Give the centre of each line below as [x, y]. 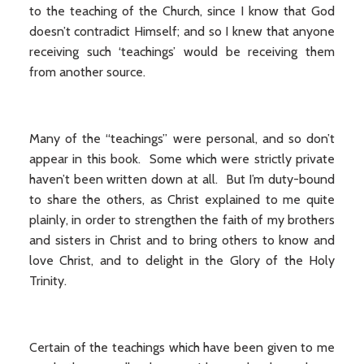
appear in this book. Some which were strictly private [182, 159]
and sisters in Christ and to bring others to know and [182, 240]
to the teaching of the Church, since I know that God [182, 11]
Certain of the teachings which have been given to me [182, 347]
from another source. [87, 72]
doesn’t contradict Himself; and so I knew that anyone [182, 31]
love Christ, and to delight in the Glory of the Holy [182, 260]
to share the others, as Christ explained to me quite [182, 199]
